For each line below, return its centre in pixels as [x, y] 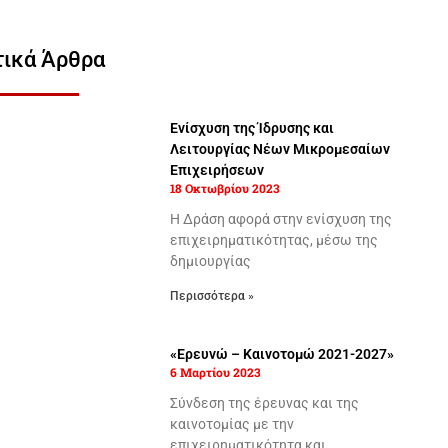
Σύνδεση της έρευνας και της [264, 403]
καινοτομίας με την [231, 424]
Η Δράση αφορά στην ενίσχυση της [280, 218]
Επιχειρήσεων [216, 169]
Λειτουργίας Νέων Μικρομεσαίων [279, 148]
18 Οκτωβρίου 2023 [224, 187]
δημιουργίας [210, 260]
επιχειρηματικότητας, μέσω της [273, 239]
